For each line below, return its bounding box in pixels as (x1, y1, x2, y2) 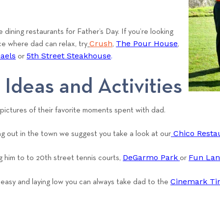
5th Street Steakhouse (27, 51, 111, 60)
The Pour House (116, 38, 178, 48)
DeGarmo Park (123, 153, 178, 163)
